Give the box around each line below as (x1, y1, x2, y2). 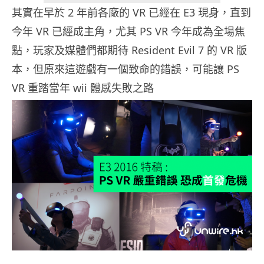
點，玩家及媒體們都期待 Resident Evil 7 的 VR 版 (12, 43, 247, 58)
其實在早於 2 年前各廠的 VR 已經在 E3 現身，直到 (12, 5, 251, 20)
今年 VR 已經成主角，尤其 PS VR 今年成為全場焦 (12, 24, 245, 39)
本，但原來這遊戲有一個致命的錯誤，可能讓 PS (12, 62, 239, 77)
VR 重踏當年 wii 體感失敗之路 (12, 81, 154, 95)
